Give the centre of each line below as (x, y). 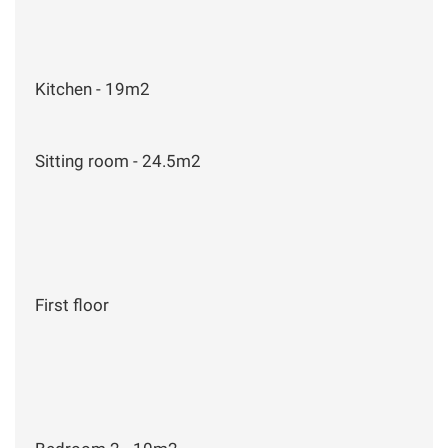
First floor (72, 304)
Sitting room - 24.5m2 (118, 160)
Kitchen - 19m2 (92, 88)
